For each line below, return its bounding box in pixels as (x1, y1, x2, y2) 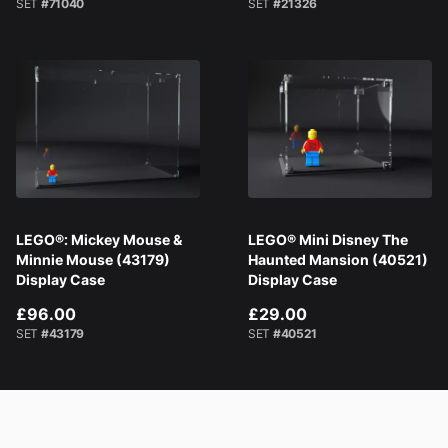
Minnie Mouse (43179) (16, 250, 170, 268)
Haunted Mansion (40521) (248, 250, 428, 268)
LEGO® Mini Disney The (248, 230, 408, 248)
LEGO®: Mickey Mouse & (16, 230, 182, 248)
